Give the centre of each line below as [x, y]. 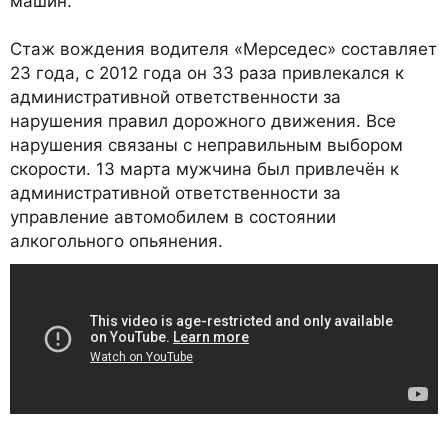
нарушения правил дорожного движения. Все [203, 120]
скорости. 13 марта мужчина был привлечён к [204, 168]
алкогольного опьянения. [116, 240]
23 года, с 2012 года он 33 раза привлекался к [207, 72]
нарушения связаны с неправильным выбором [206, 144]
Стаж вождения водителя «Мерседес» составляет [223, 48]
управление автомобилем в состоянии [173, 216]
